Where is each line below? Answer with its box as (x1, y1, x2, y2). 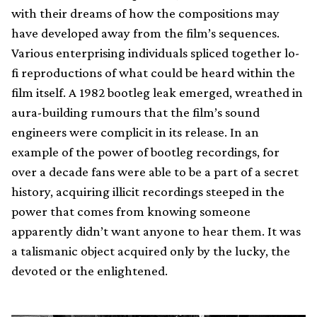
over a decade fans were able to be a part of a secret (11, 164, 299, 180)
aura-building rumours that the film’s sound (11, 105, 260, 120)
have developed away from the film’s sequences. (11, 25, 279, 41)
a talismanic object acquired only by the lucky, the (11, 243, 290, 259)
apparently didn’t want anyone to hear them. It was (11, 224, 301, 239)
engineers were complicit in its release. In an (11, 125, 259, 140)
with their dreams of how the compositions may (11, 6, 279, 21)
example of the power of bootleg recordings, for (11, 144, 279, 160)
